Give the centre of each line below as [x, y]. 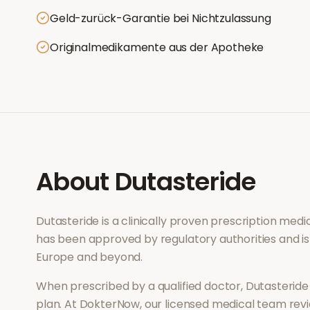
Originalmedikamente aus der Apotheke [157, 47]
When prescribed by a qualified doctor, [141, 286]
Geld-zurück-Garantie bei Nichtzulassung [161, 18]
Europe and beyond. [90, 257]
